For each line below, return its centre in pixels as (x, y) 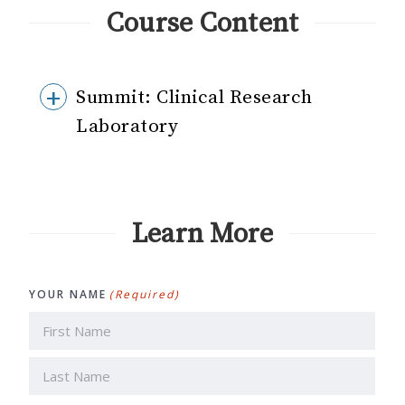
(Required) (145, 294)
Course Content (202, 23)
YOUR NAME (68, 294)
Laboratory (127, 127)
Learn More (202, 234)
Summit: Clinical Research (194, 98)
